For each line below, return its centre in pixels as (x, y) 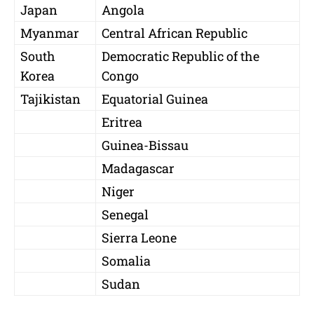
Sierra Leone (139, 238)
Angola (123, 10)
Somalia (126, 261)
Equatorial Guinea (155, 99)
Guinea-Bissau (145, 145)
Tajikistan (50, 99)
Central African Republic (175, 33)
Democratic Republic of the (180, 56)
